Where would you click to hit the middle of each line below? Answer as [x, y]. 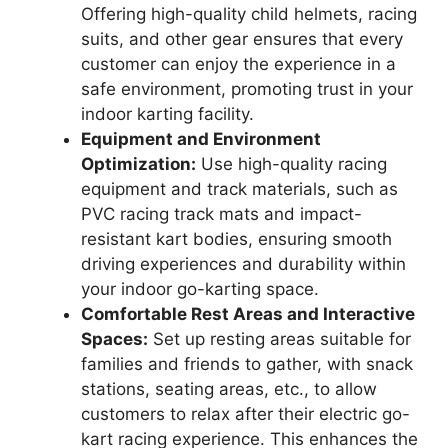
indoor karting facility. [167, 114]
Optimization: [138, 164]
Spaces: [114, 339]
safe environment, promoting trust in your [247, 89]
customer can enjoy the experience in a [238, 64]
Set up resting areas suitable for [279, 339]
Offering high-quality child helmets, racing [249, 14]
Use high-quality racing [291, 164]
